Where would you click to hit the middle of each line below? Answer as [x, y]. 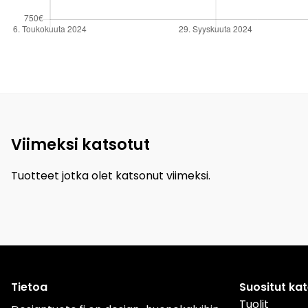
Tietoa [29, 287]
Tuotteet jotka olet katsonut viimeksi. [111, 175]
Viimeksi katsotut [80, 144]
